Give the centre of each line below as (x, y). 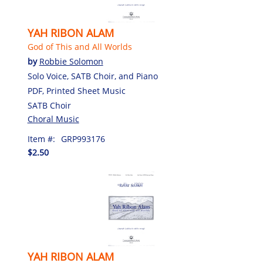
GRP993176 (83, 139)
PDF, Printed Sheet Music (76, 90)
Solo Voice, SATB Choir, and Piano (92, 76)
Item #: (41, 139)
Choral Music (53, 119)
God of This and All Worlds (80, 46)
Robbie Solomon (71, 61)
